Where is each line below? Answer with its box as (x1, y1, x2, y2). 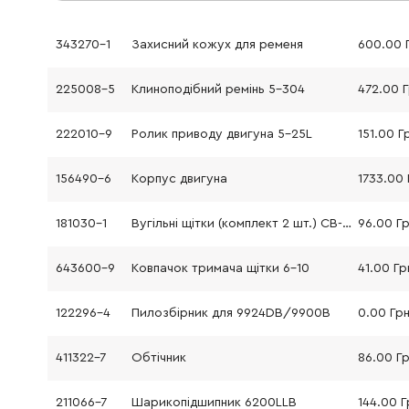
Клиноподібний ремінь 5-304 (131, 83, 305, 97)
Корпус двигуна (131, 173, 227, 186)
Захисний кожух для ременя (131, 38, 303, 52)
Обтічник (131, 351, 186, 365)
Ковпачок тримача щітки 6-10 (131, 262, 309, 276)
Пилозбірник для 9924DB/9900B (131, 307, 330, 320)
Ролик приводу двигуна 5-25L (131, 128, 312, 142)
